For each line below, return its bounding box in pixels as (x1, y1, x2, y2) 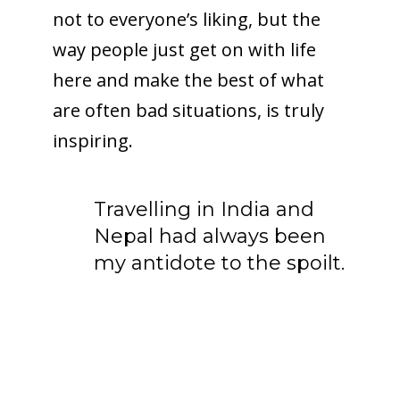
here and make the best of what (52, 67, 324, 92)
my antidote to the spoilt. (94, 250, 346, 275)
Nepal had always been (94, 223, 327, 248)
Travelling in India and (94, 196, 315, 221)
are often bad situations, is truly (52, 97, 324, 122)
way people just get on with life (52, 37, 316, 62)
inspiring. (52, 128, 133, 153)
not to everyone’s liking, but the (52, 6, 321, 31)
